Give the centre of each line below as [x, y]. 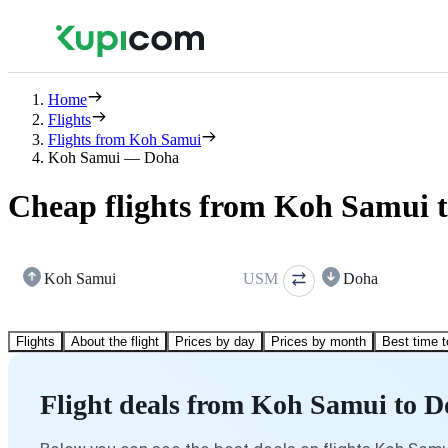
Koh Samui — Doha [113, 157]
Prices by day [215, 341]
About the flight [115, 341]
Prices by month [318, 341]
